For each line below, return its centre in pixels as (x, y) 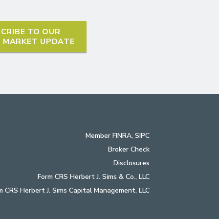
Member (99, 136)
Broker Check (129, 149)
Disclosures (131, 163)
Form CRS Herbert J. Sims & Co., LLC (94, 177)
